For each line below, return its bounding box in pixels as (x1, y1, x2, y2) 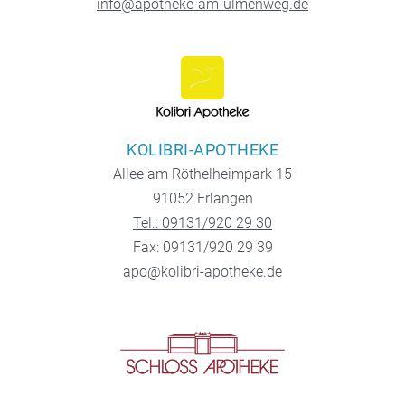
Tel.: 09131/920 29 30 (133, 214, 272, 232)
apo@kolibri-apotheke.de (123, 263, 282, 281)
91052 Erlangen (152, 190, 253, 208)
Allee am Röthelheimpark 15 (113, 165, 292, 184)
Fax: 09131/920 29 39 (132, 239, 273, 257)
